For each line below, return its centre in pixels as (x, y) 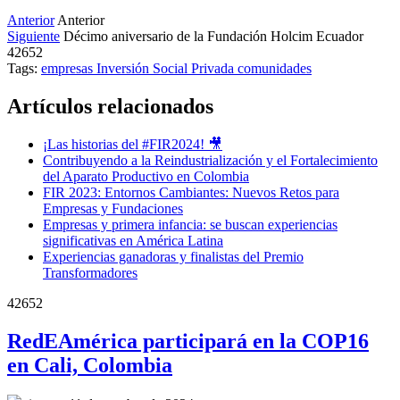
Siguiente (33, 36)
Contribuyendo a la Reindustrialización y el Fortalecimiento (210, 160)
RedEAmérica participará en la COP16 (188, 341)
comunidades (275, 68)
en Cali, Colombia (90, 365)
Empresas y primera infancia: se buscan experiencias (190, 224)
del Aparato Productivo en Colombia (146, 176)
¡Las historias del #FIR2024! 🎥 (133, 144)
